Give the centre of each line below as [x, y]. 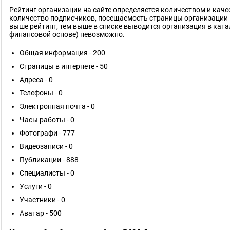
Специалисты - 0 [47, 173]
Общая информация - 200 [62, 53]
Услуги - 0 [36, 186]
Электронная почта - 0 [57, 106]
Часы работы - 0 [47, 120]
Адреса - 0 [36, 80]
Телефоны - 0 [41, 93]
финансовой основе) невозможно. [67, 34]
